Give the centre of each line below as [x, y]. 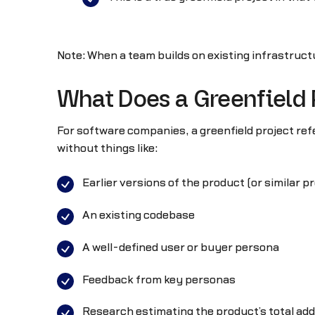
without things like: [107, 149]
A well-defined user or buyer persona [180, 247]
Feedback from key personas [159, 279]
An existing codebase [138, 216]
